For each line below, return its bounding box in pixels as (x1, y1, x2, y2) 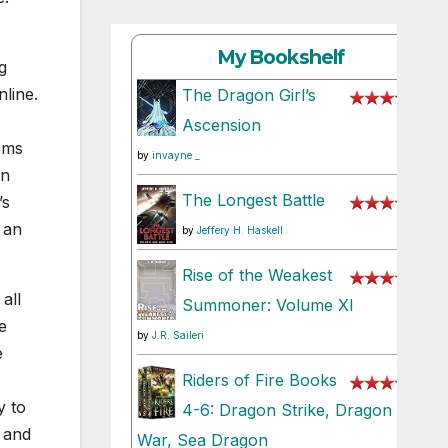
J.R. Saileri (151, 329, 204, 342)
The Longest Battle (181, 190, 325, 211)
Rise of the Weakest (181, 265, 332, 286)
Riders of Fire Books (181, 370, 337, 391)
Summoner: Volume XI (181, 295, 354, 316)
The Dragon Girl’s (181, 85, 316, 106)
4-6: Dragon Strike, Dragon (181, 400, 392, 421)
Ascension (181, 115, 261, 136)
